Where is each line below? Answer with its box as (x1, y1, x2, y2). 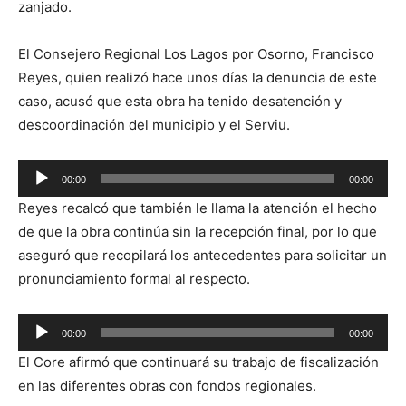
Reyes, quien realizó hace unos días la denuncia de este (18, 69, 377, 87)
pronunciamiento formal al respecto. (18, 270, 250, 288)
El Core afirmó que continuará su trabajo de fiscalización (18, 353, 379, 372)
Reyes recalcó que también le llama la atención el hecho (18, 199, 377, 217)
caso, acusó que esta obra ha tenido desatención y (18, 92, 342, 111)
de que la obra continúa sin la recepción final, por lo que (18, 223, 377, 241)
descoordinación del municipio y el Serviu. (18, 116, 290, 134)
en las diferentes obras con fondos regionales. (18, 377, 316, 395)
